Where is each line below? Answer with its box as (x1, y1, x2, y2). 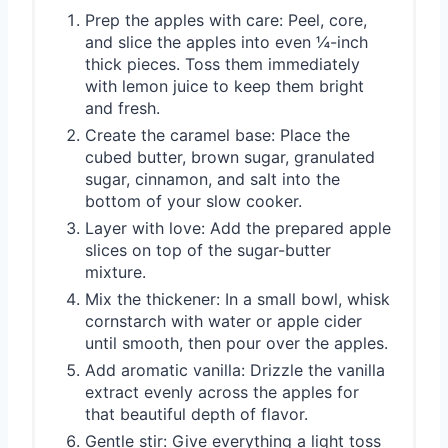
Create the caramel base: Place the (85, 124, 350, 145)
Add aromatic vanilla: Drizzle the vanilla (85, 359, 385, 380)
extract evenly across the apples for (85, 381, 359, 402)
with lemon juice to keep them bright (85, 75, 364, 96)
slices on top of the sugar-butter (85, 239, 331, 260)
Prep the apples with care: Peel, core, (85, 9, 367, 30)
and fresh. (85, 97, 160, 118)
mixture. (85, 261, 146, 282)
